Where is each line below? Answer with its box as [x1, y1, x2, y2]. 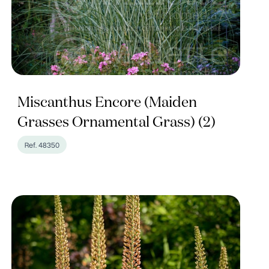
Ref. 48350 [24, 139, 59, 150]
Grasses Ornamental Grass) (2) [17, 115, 216, 130]
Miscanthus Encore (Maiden [17, 95, 197, 110]
